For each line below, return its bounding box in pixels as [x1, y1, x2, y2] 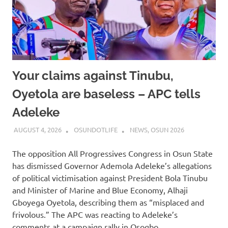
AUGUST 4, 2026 [13, 125, 62, 134]
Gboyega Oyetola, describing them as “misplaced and [12, 196, 204, 207]
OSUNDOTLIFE [73, 125, 118, 134]
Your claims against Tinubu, [12, 68, 174, 83]
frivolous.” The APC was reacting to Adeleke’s [12, 209, 178, 219]
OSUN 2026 [150, 125, 184, 134]
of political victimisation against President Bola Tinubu [12, 172, 208, 183]
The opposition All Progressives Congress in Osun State [12, 148, 213, 158]
